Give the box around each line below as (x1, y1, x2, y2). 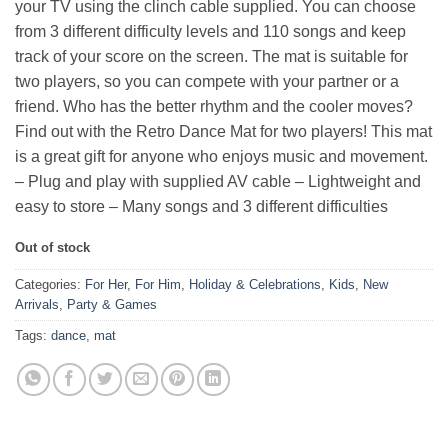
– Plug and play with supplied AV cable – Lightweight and (15, 172, 421, 190)
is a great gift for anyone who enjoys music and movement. (15, 147, 428, 165)
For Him (135, 276, 181, 292)
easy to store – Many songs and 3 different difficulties (15, 197, 388, 215)
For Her (85, 276, 127, 292)
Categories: (15, 276, 85, 292)
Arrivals (15, 296, 59, 312)
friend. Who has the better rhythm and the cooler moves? (15, 97, 413, 115)
